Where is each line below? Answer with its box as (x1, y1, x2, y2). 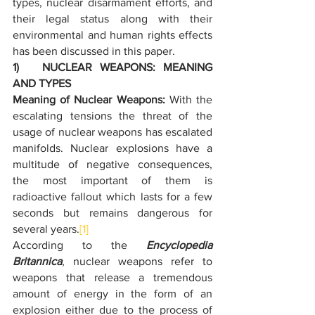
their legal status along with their (13, 13, 212, 25)
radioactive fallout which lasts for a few (13, 191, 212, 202)
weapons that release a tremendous (13, 271, 212, 283)
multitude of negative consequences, (13, 158, 212, 170)
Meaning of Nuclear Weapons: (13, 94, 169, 105)
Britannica (13, 255, 62, 267)
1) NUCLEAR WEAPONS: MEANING (13, 61, 212, 73)
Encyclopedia (146, 239, 212, 251)
